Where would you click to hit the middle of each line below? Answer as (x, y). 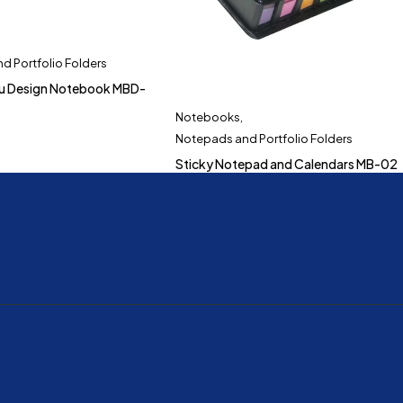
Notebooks (208, 116)
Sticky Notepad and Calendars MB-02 (287, 163)
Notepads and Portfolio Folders (264, 138)
